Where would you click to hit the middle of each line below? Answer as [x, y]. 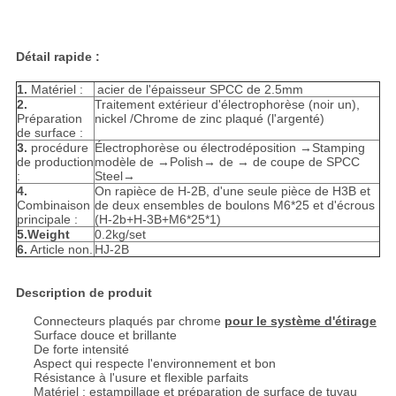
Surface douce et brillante [107, 335]
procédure [57, 148]
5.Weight [43, 235]
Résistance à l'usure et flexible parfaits [141, 378]
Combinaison [53, 206]
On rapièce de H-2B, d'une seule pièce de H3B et [232, 191]
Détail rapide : [57, 57]
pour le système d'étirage [300, 321]
